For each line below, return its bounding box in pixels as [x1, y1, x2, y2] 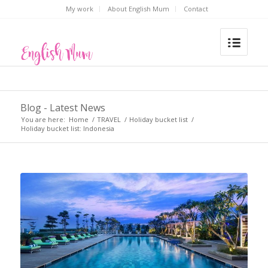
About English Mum [107, 4, 169, 13]
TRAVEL [96, 115, 121, 124]
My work [65, 4, 93, 13]
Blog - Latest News [20, 101, 105, 114]
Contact [183, 4, 208, 13]
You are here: [20, 115, 65, 124]
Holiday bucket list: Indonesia [20, 124, 114, 133]
